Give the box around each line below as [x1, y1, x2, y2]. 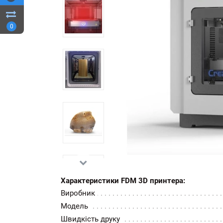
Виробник [61, 188, 95, 198]
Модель [61, 201, 88, 211]
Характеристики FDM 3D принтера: [61, 176, 185, 185]
